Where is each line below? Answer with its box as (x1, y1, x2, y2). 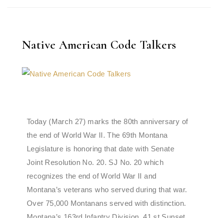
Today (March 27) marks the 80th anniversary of (27, 117, 188, 126)
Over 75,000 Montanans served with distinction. (27, 199, 186, 207)
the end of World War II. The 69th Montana (27, 131, 168, 139)
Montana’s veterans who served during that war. (27, 185, 187, 194)
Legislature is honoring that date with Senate (27, 145, 174, 153)
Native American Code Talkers (22, 37, 177, 52)
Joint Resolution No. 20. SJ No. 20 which (27, 158, 163, 166)
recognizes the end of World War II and (27, 172, 157, 180)
